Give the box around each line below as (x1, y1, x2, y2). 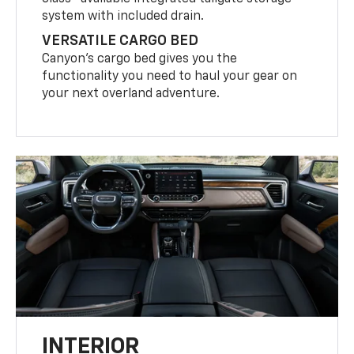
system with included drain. (42, 9, 205, 23)
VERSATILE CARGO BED (42, 33, 199, 48)
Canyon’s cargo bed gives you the (42, 52, 238, 66)
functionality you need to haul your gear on (42, 70, 298, 83)
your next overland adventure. (42, 87, 220, 100)
